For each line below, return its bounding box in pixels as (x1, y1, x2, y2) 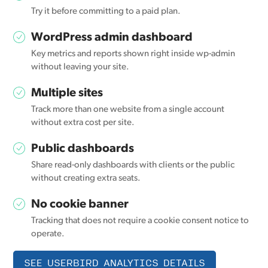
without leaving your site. (31, 63, 130, 72)
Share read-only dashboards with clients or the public (31, 161, 235, 170)
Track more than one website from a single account (31, 105, 225, 115)
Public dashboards (31, 143, 135, 156)
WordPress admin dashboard (31, 32, 193, 44)
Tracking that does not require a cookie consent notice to (31, 217, 249, 226)
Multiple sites (31, 87, 103, 100)
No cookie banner (31, 199, 129, 211)
